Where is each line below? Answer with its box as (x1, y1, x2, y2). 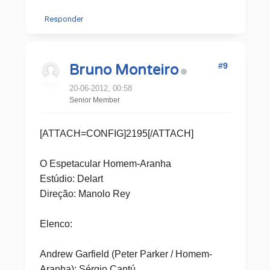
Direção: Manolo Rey (39, 189, 130, 199)
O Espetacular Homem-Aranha (39, 159, 171, 169)
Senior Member (69, 96, 120, 104)
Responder (44, 14, 83, 24)
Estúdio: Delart (39, 174, 103, 184)
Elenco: (39, 219, 72, 229)
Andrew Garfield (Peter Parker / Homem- (39, 249, 212, 259)
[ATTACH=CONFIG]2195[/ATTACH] (39, 128, 193, 139)
